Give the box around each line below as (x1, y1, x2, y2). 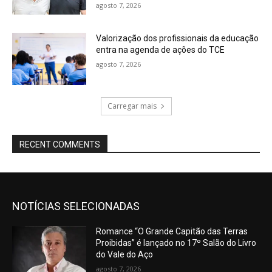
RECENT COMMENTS (19, 139, 100, 149)
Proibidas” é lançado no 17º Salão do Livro (96, 237, 257, 248)
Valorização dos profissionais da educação (96, 33, 259, 44)
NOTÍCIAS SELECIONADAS (12, 199, 140, 212)
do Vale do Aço (96, 249, 154, 259)
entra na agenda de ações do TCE (96, 45, 225, 55)
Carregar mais (107, 100, 157, 111)
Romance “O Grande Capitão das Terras (96, 226, 248, 236)
